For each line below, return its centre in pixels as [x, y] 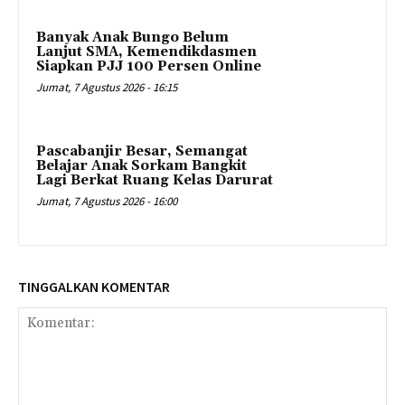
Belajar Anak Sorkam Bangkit [141, 166]
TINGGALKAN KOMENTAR [94, 286]
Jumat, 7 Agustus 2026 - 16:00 [107, 202]
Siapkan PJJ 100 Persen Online [149, 67]
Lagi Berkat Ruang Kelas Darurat [155, 181]
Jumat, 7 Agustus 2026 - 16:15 [107, 88]
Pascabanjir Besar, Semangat [142, 152]
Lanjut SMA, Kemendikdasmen [146, 52]
